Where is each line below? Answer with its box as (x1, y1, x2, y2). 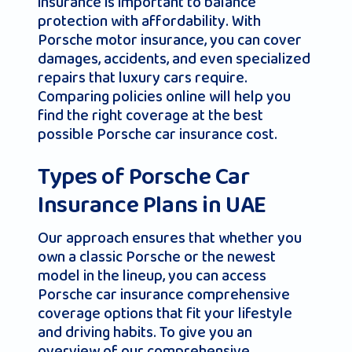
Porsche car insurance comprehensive (38, 282, 290, 308)
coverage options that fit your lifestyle (38, 301, 292, 327)
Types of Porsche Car (38, 158, 250, 197)
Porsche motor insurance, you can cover (38, 27, 302, 53)
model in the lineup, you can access (38, 263, 266, 289)
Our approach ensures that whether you (38, 225, 302, 251)
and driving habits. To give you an (38, 320, 252, 346)
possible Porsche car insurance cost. (38, 122, 277, 148)
